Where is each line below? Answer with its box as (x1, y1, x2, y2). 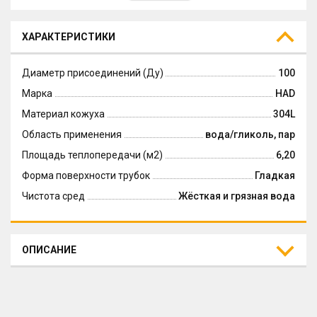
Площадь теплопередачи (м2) (22, 149, 163, 161)
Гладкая (255, 170, 295, 181)
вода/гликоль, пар (205, 129, 295, 140)
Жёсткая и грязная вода (178, 190, 295, 202)
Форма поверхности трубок (22, 170, 150, 181)
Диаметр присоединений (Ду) (22, 67, 163, 79)
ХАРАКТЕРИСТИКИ (22, 30, 115, 42)
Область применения (22, 129, 122, 140)
